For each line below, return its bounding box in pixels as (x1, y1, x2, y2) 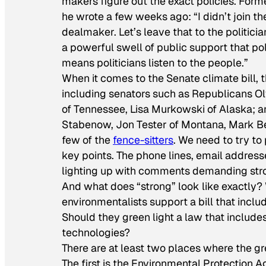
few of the (62, 133, 113, 147)
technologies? (62, 226, 130, 240)
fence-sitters (113, 133, 173, 147)
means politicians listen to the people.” (62, 56, 248, 70)
